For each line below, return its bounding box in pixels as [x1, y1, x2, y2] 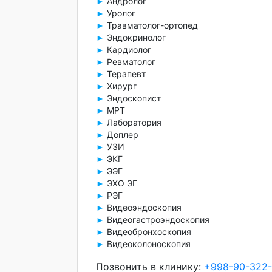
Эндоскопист [104, 93, 161, 103]
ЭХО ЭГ [104, 178, 137, 188]
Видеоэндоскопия [104, 202, 182, 212]
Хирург [104, 81, 137, 91]
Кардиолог [104, 44, 151, 55]
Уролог [104, 8, 135, 18]
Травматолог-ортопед [104, 20, 198, 30]
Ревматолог [104, 56, 155, 67]
